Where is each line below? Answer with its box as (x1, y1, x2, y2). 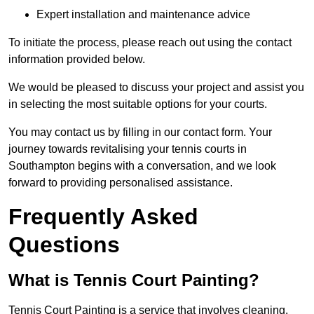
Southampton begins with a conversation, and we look (8, 160, 276, 172)
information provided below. (8, 53, 145, 66)
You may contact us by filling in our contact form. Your (8, 126, 272, 139)
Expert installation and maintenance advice (36, 8, 250, 21)
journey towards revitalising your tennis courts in (8, 143, 247, 156)
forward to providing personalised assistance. (8, 177, 233, 189)
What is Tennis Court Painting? (8, 271, 259, 290)
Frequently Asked (8, 204, 198, 230)
